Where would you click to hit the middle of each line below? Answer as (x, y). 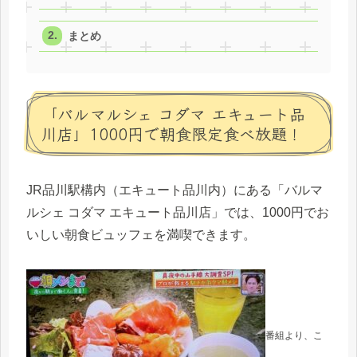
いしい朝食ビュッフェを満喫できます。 (141, 235)
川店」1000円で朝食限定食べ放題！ (172, 133)
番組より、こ (294, 336)
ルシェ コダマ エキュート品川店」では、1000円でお (178, 213)
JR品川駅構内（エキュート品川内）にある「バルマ (175, 190)
